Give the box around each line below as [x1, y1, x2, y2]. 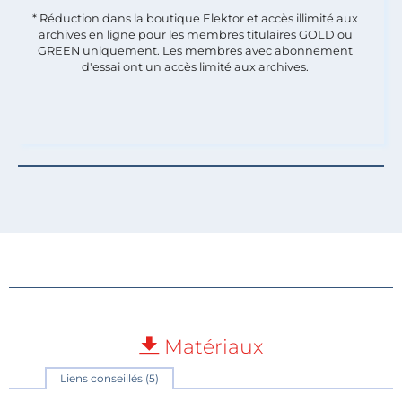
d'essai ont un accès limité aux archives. [82, 59, 309, 74]
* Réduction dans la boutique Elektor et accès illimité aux [32, 11, 358, 25]
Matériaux [159, 334, 263, 359]
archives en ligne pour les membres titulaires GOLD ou [38, 27, 353, 41]
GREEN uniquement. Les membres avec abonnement [38, 43, 353, 57]
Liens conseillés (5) [60, 371, 159, 385]
